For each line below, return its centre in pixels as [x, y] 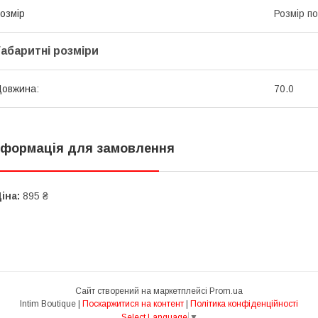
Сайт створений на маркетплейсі [142, 291]
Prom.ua [226, 291]
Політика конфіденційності [244, 303]
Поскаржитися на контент [133, 303]
